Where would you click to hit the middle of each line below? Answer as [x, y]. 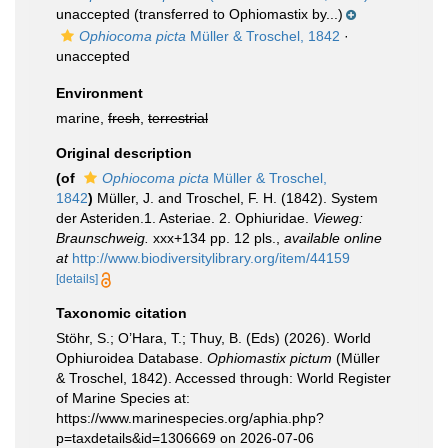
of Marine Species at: [123, 398]
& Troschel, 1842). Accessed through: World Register [223, 378]
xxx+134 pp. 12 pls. [212, 238]
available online [333, 238]
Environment [99, 93]
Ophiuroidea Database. [131, 358]
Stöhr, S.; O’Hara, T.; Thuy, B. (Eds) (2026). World [213, 338]
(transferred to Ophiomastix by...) [236, 14]
